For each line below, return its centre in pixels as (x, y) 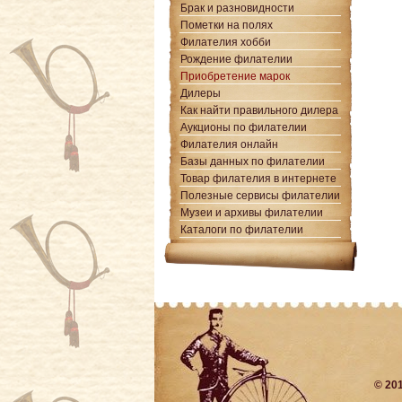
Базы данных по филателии (253, 161)
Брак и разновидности (237, 8)
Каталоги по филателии (242, 229)
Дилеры (201, 93)
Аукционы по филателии (244, 127)
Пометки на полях (227, 25)
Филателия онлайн (229, 144)
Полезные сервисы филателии (260, 195)
